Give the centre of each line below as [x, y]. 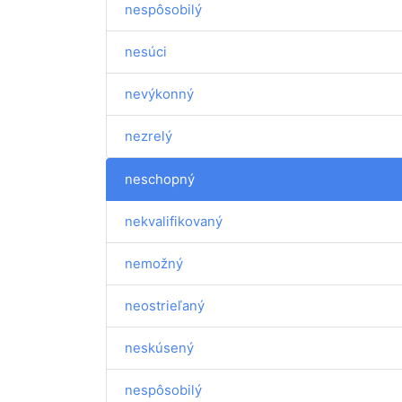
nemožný [154, 263]
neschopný [160, 179]
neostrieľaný [165, 306]
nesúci [146, 52]
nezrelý [149, 136]
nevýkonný [159, 94]
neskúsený [159, 348]
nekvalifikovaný [174, 221]
